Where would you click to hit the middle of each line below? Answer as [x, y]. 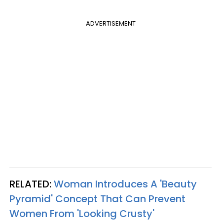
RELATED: [32, 184]
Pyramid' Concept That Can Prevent [97, 199]
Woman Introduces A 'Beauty [125, 184]
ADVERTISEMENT [110, 23]
